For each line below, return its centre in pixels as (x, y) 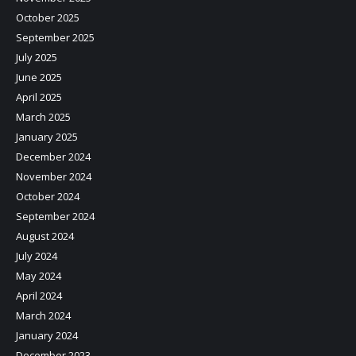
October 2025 (48, 17)
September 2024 (55, 216)
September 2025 (55, 37)
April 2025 (39, 97)
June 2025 (39, 77)
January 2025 (47, 137)
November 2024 (54, 176)
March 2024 (43, 315)
